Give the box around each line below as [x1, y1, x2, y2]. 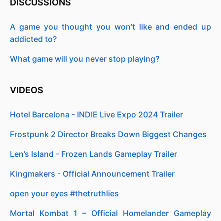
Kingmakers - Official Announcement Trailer [10, 169, 175, 179]
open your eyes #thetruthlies [10, 188, 119, 198]
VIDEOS [10, 85, 45, 95]
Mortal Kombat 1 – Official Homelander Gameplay [10, 208, 211, 218]
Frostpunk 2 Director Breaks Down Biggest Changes [10, 129, 207, 139]
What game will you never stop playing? [10, 54, 159, 64]
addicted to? [10, 34, 57, 44]
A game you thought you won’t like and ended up [10, 22, 211, 32]
